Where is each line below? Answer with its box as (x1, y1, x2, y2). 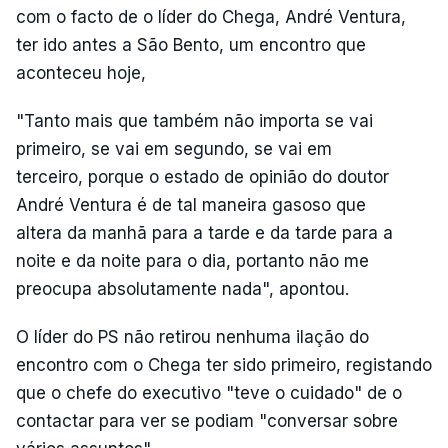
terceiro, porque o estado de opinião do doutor (16, 166, 389, 187)
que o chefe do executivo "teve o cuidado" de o (16, 382, 402, 403)
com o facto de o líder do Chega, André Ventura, (16, 6, 406, 27)
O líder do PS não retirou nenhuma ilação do (16, 326, 369, 347)
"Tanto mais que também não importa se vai (16, 110, 373, 131)
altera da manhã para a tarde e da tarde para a (16, 222, 393, 243)
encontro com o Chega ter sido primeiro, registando (16, 354, 432, 375)
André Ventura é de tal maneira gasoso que (16, 194, 366, 215)
